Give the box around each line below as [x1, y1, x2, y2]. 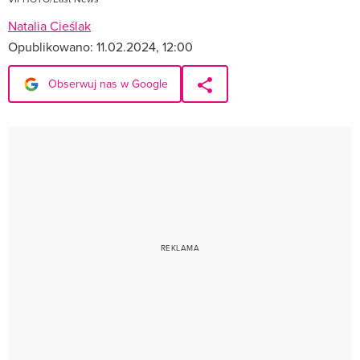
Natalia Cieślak [8, 16, 91, 35]
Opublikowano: [8, 37, 96, 55]
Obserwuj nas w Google [45, 75, 168, 92]
